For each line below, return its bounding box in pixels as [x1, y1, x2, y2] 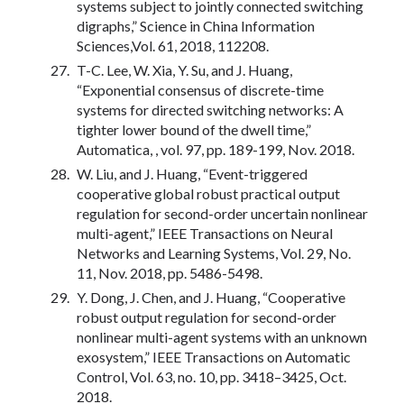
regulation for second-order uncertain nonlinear [77, 204, 368, 222]
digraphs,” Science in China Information [77, 16, 315, 34]
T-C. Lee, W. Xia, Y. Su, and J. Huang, [77, 60, 292, 78]
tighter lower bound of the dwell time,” [77, 120, 311, 138]
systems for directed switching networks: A [77, 100, 344, 118]
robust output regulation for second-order [77, 308, 336, 326]
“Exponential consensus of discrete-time [77, 80, 324, 98]
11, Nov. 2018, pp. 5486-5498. [77, 263, 262, 281]
